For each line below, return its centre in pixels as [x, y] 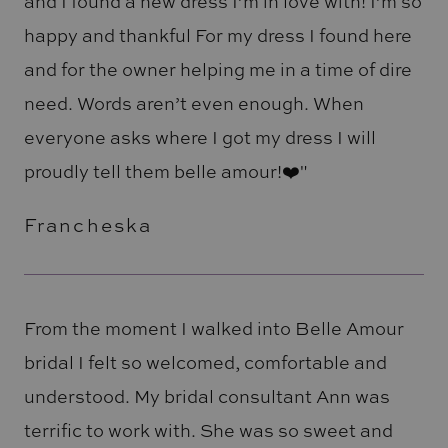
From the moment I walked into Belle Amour [213, 328]
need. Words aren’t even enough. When [193, 102]
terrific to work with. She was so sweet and [208, 430]
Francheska [88, 224]
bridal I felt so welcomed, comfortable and [205, 362]
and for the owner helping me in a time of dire [217, 68]
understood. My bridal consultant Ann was [206, 396]
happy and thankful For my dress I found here [217, 34]
